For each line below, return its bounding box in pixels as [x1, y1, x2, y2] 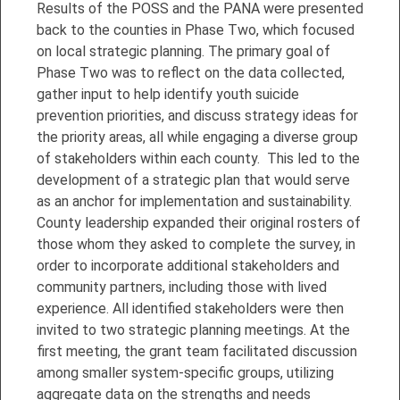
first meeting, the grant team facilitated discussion [37, 342, 357, 360]
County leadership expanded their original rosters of [37, 213, 361, 231]
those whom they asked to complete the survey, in [37, 235, 355, 253]
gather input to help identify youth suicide [37, 85, 299, 103]
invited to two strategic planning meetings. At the [37, 321, 350, 338]
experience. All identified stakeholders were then [37, 299, 344, 317]
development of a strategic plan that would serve [37, 171, 350, 188]
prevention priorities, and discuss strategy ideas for [37, 106, 358, 124]
